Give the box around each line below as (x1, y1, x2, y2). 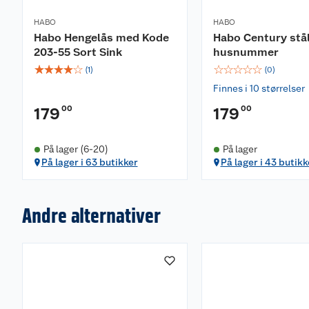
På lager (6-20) (43, 143, 108, 154)
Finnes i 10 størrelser (213, 83, 305, 94)
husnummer (213, 46, 279, 59)
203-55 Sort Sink (34, 46, 122, 59)
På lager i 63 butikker (41, 157, 138, 168)
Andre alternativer (22, 203, 161, 228)
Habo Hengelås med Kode (34, 31, 169, 44)
